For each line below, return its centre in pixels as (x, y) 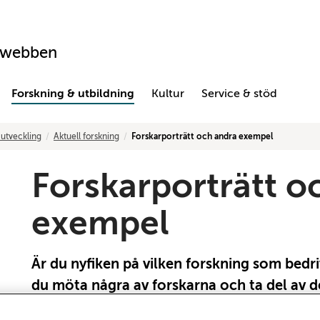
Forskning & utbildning (73, 94)
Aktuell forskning (86, 136)
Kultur (168, 94)
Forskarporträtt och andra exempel (202, 136)
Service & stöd (239, 94)
